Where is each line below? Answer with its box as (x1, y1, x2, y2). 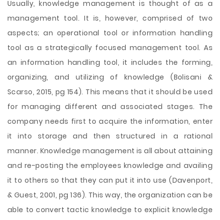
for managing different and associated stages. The (7, 102, 213, 111)
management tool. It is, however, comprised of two (7, 13, 213, 23)
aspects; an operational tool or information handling (7, 28, 213, 38)
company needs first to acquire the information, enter (7, 116, 213, 126)
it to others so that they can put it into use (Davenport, (7, 175, 213, 185)
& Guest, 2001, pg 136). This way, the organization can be (7, 190, 213, 200)
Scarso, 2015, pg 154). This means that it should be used (7, 87, 213, 97)
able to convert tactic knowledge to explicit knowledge (7, 205, 213, 215)
